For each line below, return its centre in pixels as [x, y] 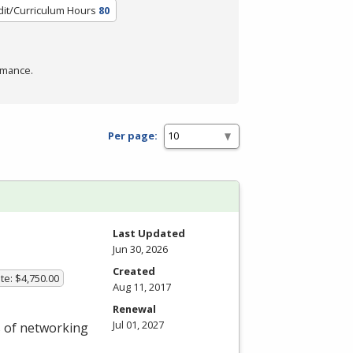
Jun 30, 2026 [140, 249]
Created [134, 271]
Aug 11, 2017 [142, 286]
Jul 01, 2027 [138, 324]
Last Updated [149, 233]
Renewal [134, 308]
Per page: [133, 136]
